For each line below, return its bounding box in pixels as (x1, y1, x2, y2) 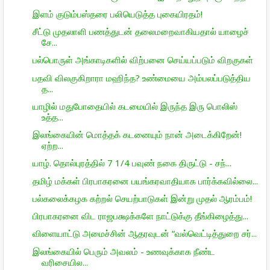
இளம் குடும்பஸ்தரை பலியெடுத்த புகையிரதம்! (32, 7, 202, 20)
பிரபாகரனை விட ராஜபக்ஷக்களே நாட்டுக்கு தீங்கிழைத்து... (32, 210, 248, 222)
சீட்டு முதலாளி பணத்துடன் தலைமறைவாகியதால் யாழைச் (32, 25, 249, 37)
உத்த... (41, 110, 63, 123)
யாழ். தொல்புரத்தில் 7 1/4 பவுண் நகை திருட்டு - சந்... (32, 157, 231, 169)
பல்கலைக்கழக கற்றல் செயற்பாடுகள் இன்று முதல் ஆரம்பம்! (32, 192, 252, 204)
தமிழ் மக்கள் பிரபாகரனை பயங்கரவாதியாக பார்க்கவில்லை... (32, 174, 258, 187)
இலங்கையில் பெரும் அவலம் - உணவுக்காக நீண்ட (32, 245, 215, 257)
